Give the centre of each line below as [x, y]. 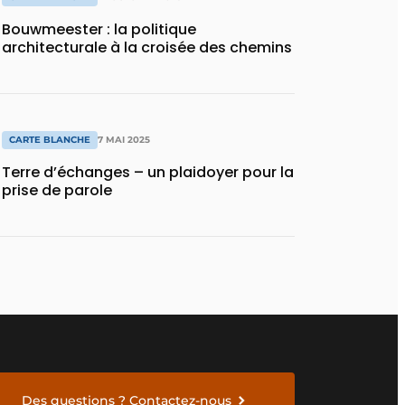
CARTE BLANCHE [50, 139]
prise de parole [57, 190]
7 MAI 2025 [124, 139]
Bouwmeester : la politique [99, 30]
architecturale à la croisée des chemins [147, 48]
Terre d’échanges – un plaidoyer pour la [148, 172]
